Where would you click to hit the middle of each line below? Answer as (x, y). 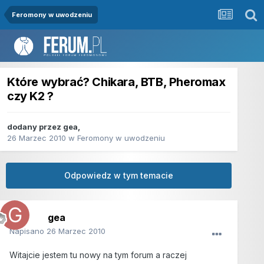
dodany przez (35, 127)
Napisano (28, 231)
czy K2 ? (30, 96)
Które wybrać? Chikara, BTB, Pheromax (116, 82)
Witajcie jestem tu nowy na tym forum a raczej (98, 255)
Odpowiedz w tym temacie (119, 176)
